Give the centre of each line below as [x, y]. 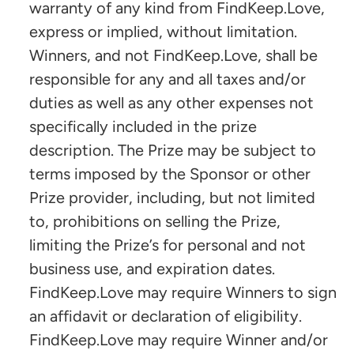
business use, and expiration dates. [152, 268]
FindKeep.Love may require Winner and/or [179, 339]
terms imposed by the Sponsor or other [170, 173]
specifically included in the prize [143, 126]
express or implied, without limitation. [163, 31]
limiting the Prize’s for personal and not [168, 245]
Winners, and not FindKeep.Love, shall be [173, 55]
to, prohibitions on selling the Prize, [155, 221]
